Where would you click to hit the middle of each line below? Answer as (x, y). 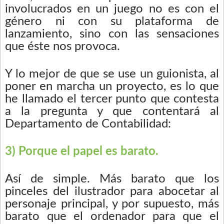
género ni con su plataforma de (112, 21)
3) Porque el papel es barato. (82, 151)
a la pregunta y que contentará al (112, 111)
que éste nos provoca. (62, 46)
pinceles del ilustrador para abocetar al (112, 191)
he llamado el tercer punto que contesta (112, 99)
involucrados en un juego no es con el (112, 9)
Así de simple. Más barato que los (112, 179)
